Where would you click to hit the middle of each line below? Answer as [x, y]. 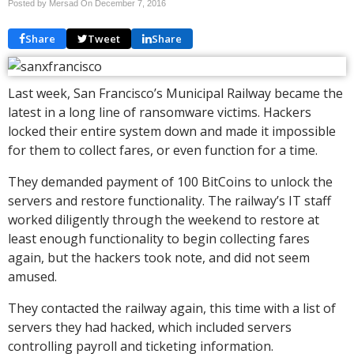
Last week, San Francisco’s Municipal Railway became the [175, 93]
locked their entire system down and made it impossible [172, 131]
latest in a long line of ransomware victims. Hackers [160, 112]
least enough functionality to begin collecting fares [159, 239]
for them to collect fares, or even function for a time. [163, 150]
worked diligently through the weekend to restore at [164, 220]
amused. [32, 277]
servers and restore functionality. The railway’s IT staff [169, 201]
